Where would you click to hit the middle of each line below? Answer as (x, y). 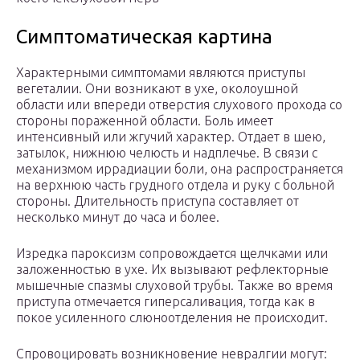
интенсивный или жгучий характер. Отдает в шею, (171, 137)
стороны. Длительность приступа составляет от (157, 201)
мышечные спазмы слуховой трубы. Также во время (174, 286)
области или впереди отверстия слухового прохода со (179, 105)
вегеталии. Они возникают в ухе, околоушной (157, 89)
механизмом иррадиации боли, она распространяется (180, 169)
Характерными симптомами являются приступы (161, 73)
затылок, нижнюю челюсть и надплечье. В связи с (167, 153)
